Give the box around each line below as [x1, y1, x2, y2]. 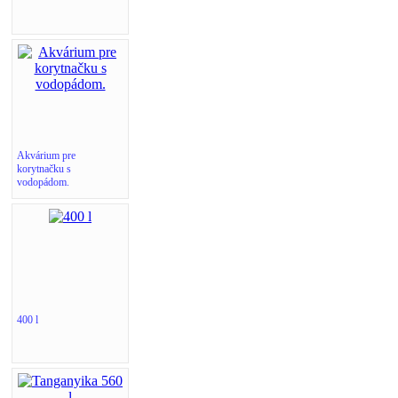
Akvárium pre [17, 149, 76, 163]
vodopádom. [17, 176, 69, 189]
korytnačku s [17, 163, 71, 176]
